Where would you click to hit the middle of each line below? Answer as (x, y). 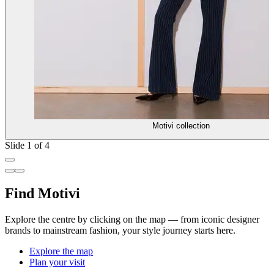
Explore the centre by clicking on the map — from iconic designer (132, 219)
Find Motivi (43, 193)
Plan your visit (57, 262)
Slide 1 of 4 (27, 145)
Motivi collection (181, 125)
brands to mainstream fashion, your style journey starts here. (120, 230)
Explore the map (61, 251)
